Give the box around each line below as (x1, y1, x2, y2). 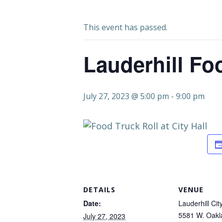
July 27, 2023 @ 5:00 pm (83, 91, 169, 102)
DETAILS (83, 185, 115, 194)
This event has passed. (83, 22, 167, 33)
